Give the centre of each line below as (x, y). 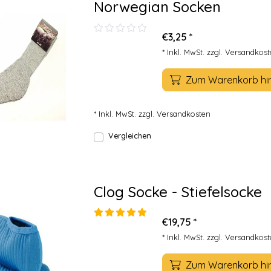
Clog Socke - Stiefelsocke (178, 192)
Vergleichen (130, 135)
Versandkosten (184, 114)
